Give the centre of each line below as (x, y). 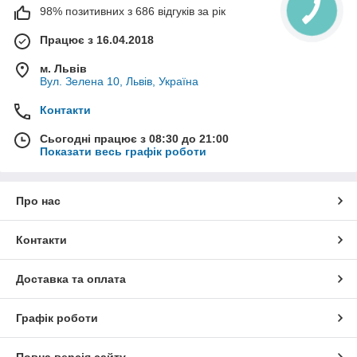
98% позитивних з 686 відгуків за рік (133, 12)
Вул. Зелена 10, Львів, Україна (119, 82)
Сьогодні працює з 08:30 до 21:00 (134, 139)
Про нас (38, 201)
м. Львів (63, 69)
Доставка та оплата (71, 279)
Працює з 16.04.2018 (97, 40)
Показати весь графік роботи (123, 152)
